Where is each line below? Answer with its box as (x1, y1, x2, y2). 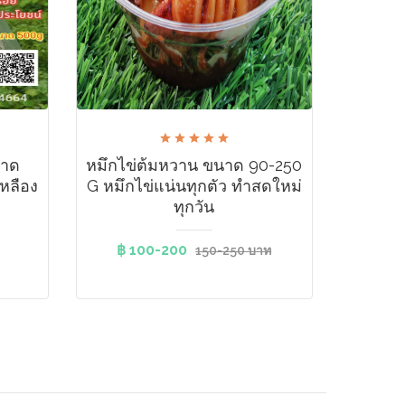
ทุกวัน (174, 197, 215, 216)
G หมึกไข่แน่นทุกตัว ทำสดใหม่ (86, 176, 302, 195)
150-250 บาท (195, 243, 272, 258)
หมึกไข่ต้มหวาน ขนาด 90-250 (86, 155, 303, 174)
